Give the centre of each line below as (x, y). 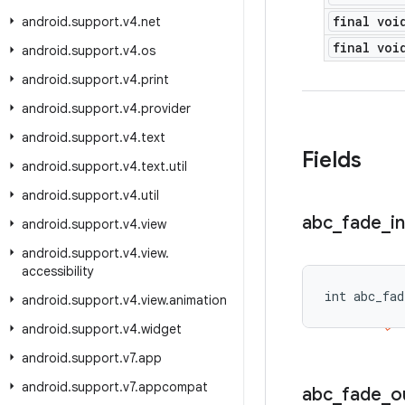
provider (166, 108)
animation (198, 300)
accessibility (58, 271)
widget (161, 329)
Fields (332, 160)
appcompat (173, 387)
